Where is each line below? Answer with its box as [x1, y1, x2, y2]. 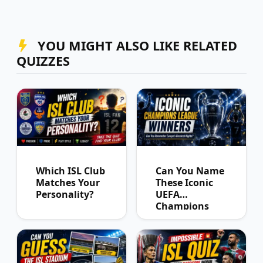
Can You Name [156, 164, 224, 177]
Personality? [36, 187, 94, 201]
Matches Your [36, 176, 100, 189]
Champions [156, 199, 209, 213]
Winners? [156, 222, 199, 236]
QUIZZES [16, 52, 70, 70]
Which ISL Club [36, 164, 105, 177]
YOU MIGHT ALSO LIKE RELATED [34, 37, 237, 55]
